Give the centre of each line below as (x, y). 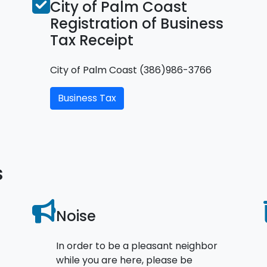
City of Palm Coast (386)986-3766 (131, 70)
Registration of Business (137, 23)
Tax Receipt (92, 40)
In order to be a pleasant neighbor (137, 246)
